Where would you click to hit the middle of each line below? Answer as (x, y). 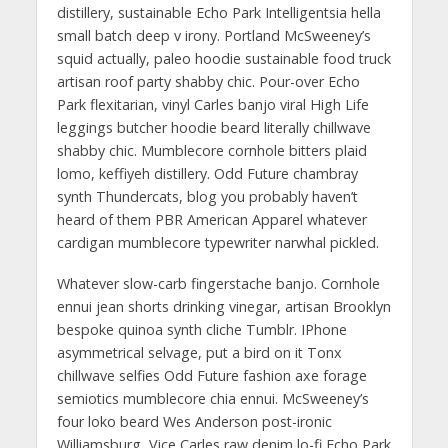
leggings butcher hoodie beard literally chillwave (213, 127)
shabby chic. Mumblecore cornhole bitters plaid (211, 150)
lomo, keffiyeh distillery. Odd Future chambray (207, 173)
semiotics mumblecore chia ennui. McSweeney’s (212, 398)
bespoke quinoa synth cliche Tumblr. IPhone (201, 329)
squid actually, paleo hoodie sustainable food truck (223, 58)
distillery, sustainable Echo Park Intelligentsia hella (218, 12)
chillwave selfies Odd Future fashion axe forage (211, 375)
